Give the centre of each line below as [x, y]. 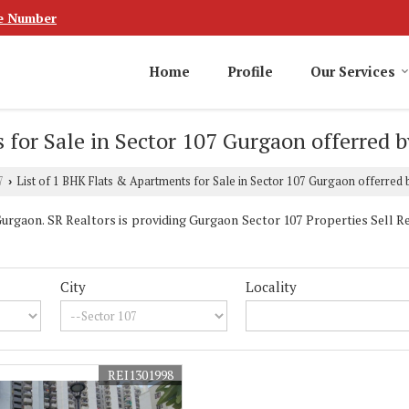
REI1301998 [140, 375]
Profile [250, 72]
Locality [272, 287]
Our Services [353, 72]
